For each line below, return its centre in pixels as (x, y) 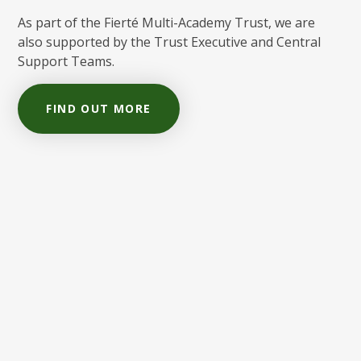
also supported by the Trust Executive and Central (170, 41)
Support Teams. (66, 61)
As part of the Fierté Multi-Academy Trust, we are (167, 22)
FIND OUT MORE (99, 108)
